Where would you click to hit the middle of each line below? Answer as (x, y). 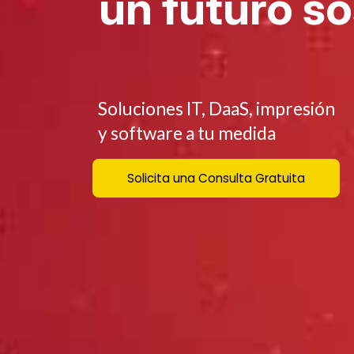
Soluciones (141, 108)
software (147, 133)
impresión (296, 108)
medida (247, 133)
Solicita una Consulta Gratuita (216, 178)
